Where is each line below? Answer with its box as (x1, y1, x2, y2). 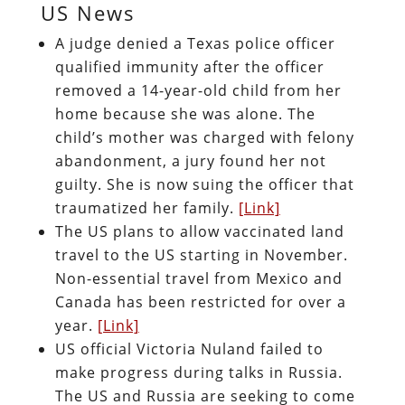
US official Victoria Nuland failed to (54, 338, 324, 359)
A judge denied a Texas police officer (54, 33, 335, 53)
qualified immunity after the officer (54, 56, 325, 77)
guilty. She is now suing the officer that (54, 174, 354, 194)
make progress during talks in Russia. (54, 362, 343, 382)
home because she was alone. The (54, 103, 316, 124)
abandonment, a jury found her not (54, 150, 326, 171)
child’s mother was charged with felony (54, 127, 354, 147)
